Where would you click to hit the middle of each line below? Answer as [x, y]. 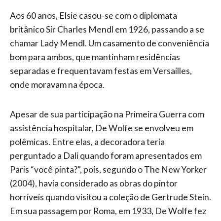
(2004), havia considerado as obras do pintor [94, 184]
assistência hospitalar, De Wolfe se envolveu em [102, 128]
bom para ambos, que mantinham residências [95, 57]
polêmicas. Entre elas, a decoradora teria [87, 142]
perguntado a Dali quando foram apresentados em [106, 156]
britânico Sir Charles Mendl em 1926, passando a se [107, 30]
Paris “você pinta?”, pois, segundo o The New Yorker [108, 170]
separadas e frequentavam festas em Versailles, [101, 71]
